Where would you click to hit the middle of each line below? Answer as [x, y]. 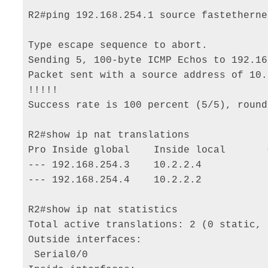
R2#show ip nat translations [112, 135]
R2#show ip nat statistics [106, 210]
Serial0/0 [61, 255]
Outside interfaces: [88, 240]
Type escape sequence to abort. [121, 46]
